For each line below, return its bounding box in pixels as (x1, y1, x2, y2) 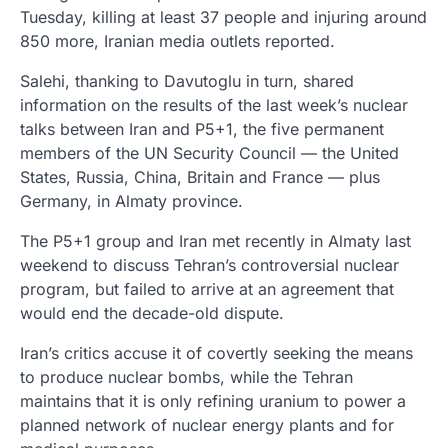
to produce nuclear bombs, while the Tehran (20, 366, 353, 387)
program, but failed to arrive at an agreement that (20, 278, 394, 299)
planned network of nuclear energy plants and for (20, 414, 394, 435)
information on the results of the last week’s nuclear (20, 94, 408, 115)
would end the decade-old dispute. (20, 302, 284, 323)
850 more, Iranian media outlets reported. (20, 30, 335, 51)
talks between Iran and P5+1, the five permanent (20, 118, 384, 139)
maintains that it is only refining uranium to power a (20, 390, 406, 411)
